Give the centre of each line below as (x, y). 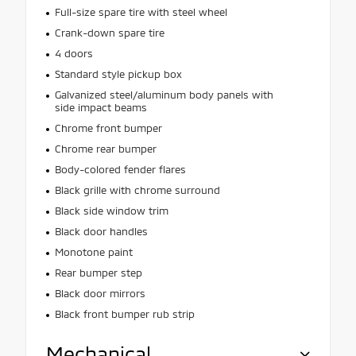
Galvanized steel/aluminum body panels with (164, 94)
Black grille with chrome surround (137, 190)
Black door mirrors (100, 293)
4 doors (74, 53)
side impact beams (101, 107)
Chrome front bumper (108, 128)
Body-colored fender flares (120, 169)
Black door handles (101, 231)
